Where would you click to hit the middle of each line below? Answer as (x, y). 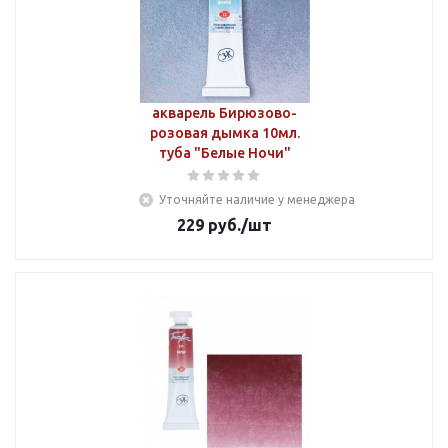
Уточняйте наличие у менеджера (257, 199)
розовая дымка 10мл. (224, 133)
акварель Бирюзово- (224, 113)
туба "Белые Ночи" (224, 153)
